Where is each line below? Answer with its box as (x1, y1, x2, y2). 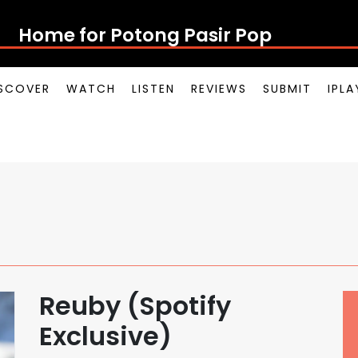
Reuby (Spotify (39, 288, 231, 324)
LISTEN (132, 81, 175, 97)
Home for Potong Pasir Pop (18, 22, 272, 48)
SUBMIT (263, 81, 312, 97)
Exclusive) (39, 318, 172, 354)
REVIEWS (191, 81, 247, 97)
